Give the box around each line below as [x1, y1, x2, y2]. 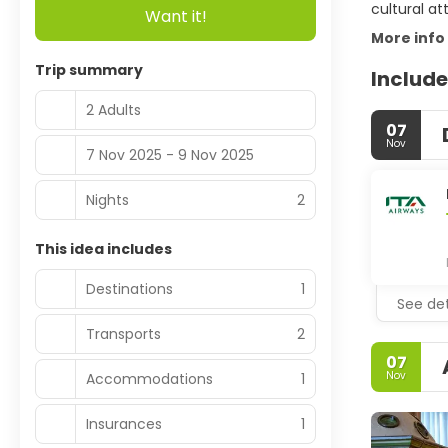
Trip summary [35, 60, 143, 80]
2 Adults [86, 99, 141, 120]
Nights [86, 189, 129, 210]
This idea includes [35, 239, 172, 259]
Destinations [86, 278, 173, 299]
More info [371, 28, 445, 48]
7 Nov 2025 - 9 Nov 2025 [86, 144, 254, 165]
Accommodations [86, 368, 213, 389]
